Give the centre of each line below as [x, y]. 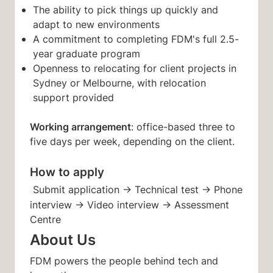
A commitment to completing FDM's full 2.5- [136, 39]
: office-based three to [183, 127]
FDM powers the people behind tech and [124, 261]
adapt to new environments [99, 25]
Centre [48, 220]
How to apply [69, 172]
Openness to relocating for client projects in [134, 69]
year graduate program [88, 54]
